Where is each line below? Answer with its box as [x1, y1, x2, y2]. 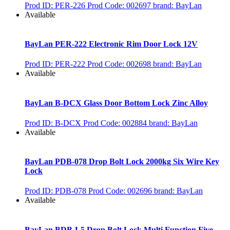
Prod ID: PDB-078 [25, 186, 86, 196]
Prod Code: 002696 [88, 186, 152, 196]
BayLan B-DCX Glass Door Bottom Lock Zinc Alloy [25, 98, 208, 107]
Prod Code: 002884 [83, 118, 147, 127]
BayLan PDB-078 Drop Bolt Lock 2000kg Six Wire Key [25, 157, 219, 166]
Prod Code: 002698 [87, 60, 151, 69]
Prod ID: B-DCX [25, 118, 81, 127]
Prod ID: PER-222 [25, 60, 85, 69]
